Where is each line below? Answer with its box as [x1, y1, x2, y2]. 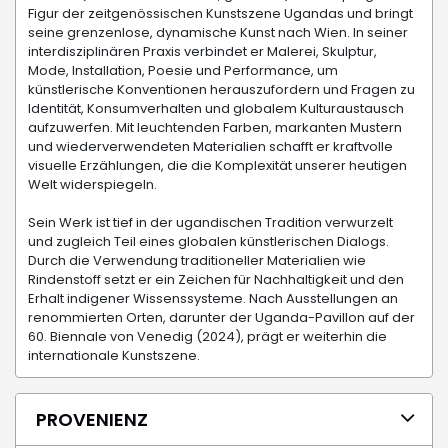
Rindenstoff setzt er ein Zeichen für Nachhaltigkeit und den [28, 270, 404, 290]
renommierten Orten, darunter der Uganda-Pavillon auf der [28, 308, 415, 328]
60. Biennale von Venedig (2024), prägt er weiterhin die [28, 327, 387, 347]
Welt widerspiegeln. [28, 175, 157, 195]
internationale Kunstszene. [28, 346, 200, 366]
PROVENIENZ [36, 407, 148, 433]
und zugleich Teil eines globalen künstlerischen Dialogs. [28, 232, 389, 252]
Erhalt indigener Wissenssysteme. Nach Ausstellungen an [28, 289, 398, 309]
